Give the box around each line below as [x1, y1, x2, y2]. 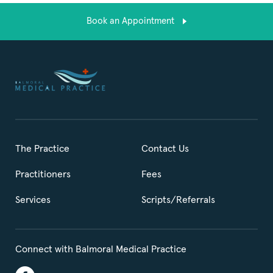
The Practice [15, 143, 69, 154]
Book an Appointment [87, 16, 177, 26]
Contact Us [141, 143, 189, 154]
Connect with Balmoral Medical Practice [15, 244, 186, 254]
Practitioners [15, 169, 71, 179]
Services [15, 194, 51, 205]
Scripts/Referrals [141, 194, 215, 205]
